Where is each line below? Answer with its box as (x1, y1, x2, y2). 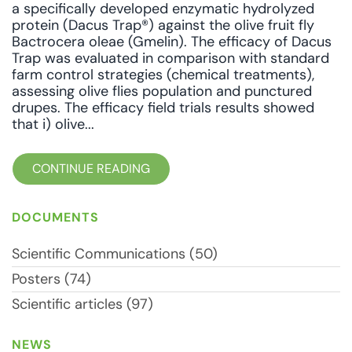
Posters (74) (12, 269, 91, 288)
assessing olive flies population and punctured (12, 82, 312, 101)
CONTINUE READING (32, 160, 150, 177)
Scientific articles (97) (12, 295, 153, 313)
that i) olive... (12, 115, 94, 134)
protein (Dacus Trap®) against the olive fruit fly (12, 16, 314, 35)
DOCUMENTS (12, 209, 99, 225)
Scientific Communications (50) (12, 244, 218, 263)
